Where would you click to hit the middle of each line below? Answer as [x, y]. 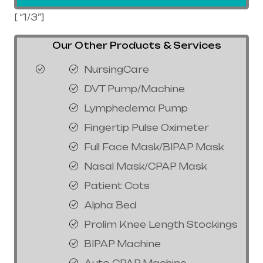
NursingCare [117, 70]
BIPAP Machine [122, 244]
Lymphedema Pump [136, 109]
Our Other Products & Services [119, 46]
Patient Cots [117, 186]
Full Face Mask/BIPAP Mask [154, 147]
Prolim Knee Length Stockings [161, 225]
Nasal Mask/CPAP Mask [145, 167]
